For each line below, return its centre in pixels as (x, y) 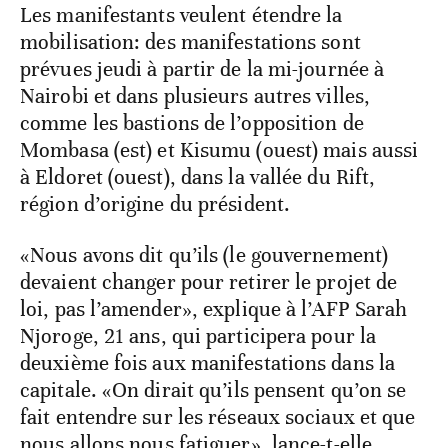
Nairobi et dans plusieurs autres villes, (195, 96)
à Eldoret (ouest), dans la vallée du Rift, (198, 177)
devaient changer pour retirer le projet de (209, 282)
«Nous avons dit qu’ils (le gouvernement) (204, 255)
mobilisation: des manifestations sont (190, 42)
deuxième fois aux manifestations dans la (208, 363)
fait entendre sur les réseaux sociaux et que (218, 417)
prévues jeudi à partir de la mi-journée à (202, 69)
